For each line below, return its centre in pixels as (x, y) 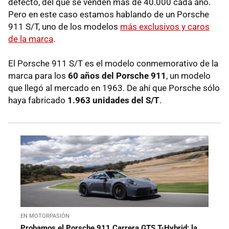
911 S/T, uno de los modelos (64, 26)
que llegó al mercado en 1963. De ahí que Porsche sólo (114, 88)
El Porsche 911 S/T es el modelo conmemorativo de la (113, 63)
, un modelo (188, 75)
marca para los (38, 75)
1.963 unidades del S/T (113, 100)
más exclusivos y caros (165, 26)
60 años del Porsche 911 (117, 75)
